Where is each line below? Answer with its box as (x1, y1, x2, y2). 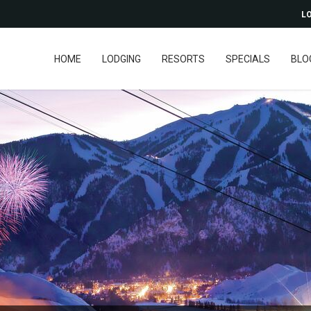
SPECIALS (225, 53, 270, 65)
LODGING (101, 53, 141, 65)
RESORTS (161, 53, 205, 65)
